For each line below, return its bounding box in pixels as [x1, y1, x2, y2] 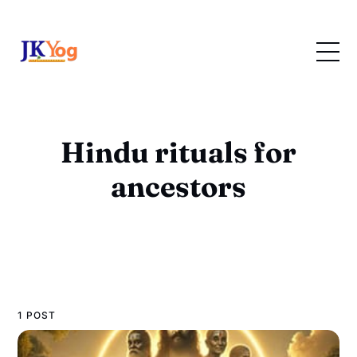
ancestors [111, 169, 246, 205]
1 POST [18, 308, 57, 321]
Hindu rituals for [61, 135, 296, 171]
